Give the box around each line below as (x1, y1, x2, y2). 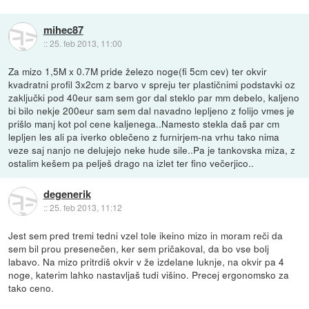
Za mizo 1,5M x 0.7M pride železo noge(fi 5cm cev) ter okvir (8, 63, 268, 78)
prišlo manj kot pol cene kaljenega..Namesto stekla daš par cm (8, 116, 280, 130)
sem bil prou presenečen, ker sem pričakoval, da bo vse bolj (8, 241, 270, 255)
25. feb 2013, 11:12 (49, 201, 122, 214)
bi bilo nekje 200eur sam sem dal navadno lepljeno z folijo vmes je (8, 103, 295, 117)
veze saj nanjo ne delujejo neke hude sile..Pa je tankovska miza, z (8, 142, 296, 157)
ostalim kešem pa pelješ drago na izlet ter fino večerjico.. (8, 155, 255, 170)
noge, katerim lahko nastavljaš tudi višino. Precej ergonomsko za (8, 267, 290, 281)
